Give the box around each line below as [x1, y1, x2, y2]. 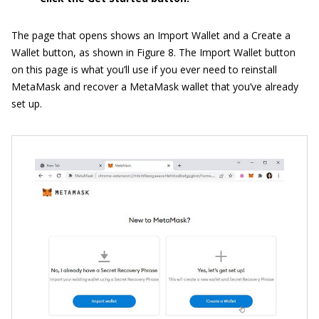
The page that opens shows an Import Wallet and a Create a [11, 28, 291, 43]
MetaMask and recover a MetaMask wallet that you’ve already [11, 80, 298, 94]
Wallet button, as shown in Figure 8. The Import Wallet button [11, 46, 296, 60]
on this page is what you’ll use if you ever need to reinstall [11, 63, 277, 77]
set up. [11, 97, 42, 111]
